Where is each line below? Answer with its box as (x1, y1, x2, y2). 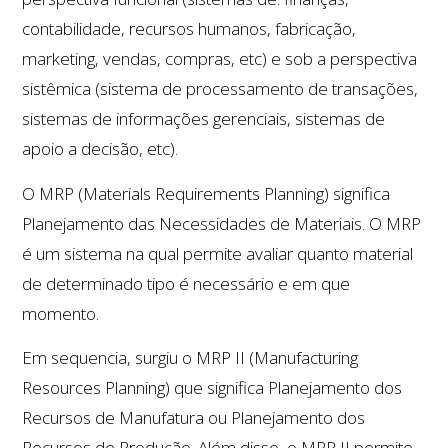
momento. (22, 301, 100, 325)
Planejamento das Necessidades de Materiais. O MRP (22, 211, 422, 235)
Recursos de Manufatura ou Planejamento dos (22, 406, 366, 430)
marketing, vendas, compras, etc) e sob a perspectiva (22, 47, 418, 71)
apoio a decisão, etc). (22, 137, 179, 161)
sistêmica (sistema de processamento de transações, (22, 77, 419, 101)
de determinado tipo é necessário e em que (22, 271, 351, 295)
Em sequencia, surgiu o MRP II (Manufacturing (22, 346, 359, 370)
